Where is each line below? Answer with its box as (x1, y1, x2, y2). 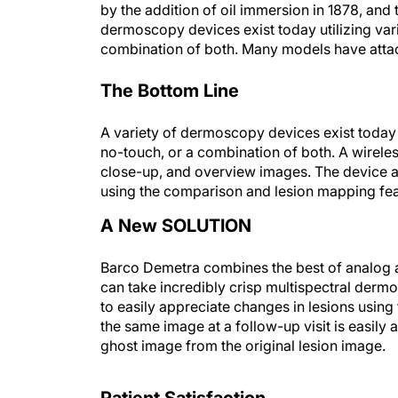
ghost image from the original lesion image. (100, 337, 386, 354)
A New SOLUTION (100, 215, 251, 236)
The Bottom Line (100, 80, 239, 101)
